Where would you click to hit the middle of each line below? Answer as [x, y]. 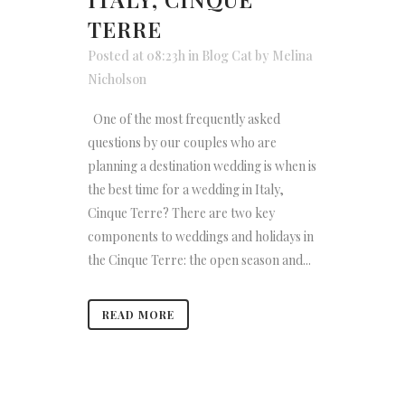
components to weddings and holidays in [201, 237]
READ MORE [138, 315]
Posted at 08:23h [137, 56]
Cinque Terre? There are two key [181, 213]
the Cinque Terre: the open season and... [199, 260]
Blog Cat [227, 56]
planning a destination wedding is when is [202, 166]
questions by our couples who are [182, 143]
